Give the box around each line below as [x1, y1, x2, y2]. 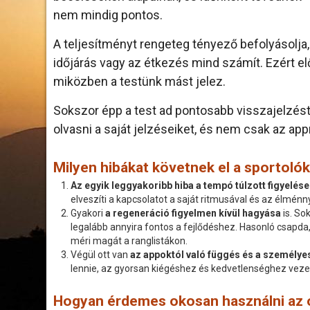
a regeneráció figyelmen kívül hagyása [105, 208, 281, 219]
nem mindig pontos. [53, 8, 163, 22]
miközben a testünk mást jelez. [53, 74, 226, 89]
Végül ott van [71, 249, 130, 260]
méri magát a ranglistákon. [71, 235, 188, 246]
